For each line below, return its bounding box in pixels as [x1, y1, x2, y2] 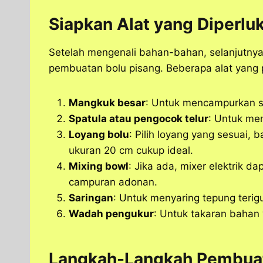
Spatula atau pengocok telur [69, 113, 208, 125]
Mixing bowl [69, 160, 129, 173]
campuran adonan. [69, 176, 157, 188]
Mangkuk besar [69, 97, 146, 109]
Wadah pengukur [69, 208, 154, 220]
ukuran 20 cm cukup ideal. [69, 144, 193, 157]
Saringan [69, 192, 113, 204]
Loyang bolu [69, 129, 129, 141]
